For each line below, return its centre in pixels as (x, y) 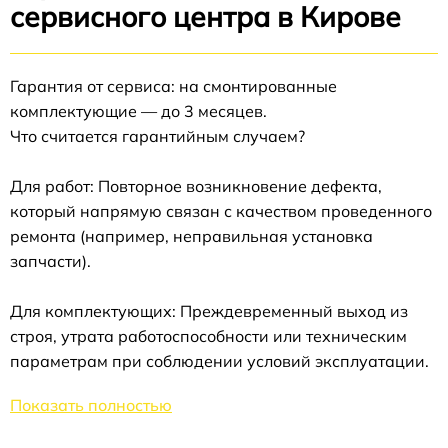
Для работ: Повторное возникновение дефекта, (196, 186)
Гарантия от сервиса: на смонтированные (173, 86)
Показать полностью (91, 405)
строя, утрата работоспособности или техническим (208, 336)
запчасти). (50, 261)
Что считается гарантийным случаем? (157, 136)
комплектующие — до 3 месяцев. (138, 111)
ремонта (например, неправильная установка (191, 236)
